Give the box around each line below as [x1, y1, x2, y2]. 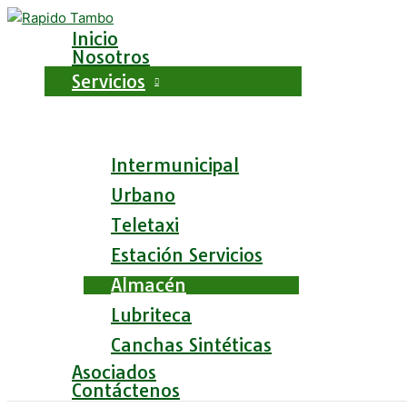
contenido [6, 45, 71, 62]
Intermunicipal [111, 154, 239, 176]
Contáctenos [72, 379, 180, 402]
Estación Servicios [111, 243, 263, 266]
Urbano [111, 184, 175, 206]
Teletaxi [111, 213, 179, 236]
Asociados [72, 361, 156, 383]
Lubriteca [111, 303, 192, 326]
